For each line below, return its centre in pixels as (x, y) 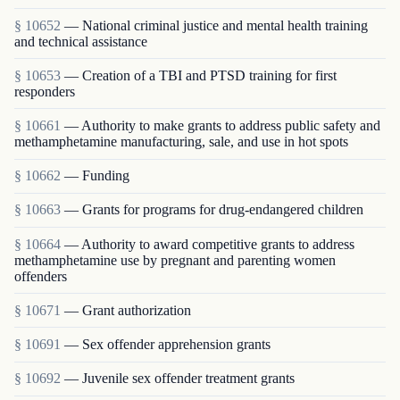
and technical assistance (81, 41)
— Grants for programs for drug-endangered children (214, 210)
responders (45, 91)
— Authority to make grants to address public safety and (222, 125)
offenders (41, 276)
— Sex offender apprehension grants (167, 344)
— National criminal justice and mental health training (216, 25)
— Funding (97, 176)
